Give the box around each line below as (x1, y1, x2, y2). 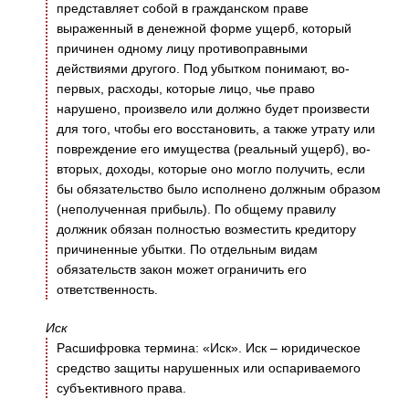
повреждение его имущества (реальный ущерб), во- (57, 142, 371, 157)
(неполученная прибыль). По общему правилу (57, 202, 336, 217)
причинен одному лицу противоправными (57, 41, 308, 57)
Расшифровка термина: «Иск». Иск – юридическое (57, 341, 361, 356)
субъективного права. (57, 381, 186, 396)
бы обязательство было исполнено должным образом (57, 182, 381, 197)
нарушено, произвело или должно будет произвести (57, 101, 370, 117)
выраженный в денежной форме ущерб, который (57, 21, 351, 37)
